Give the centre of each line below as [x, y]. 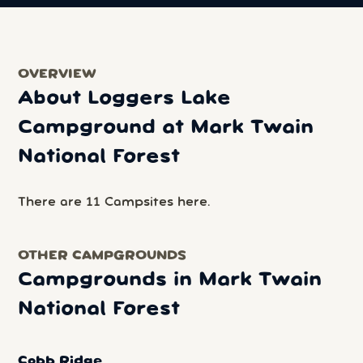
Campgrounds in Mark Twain [170, 280]
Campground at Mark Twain [166, 128]
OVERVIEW [58, 75]
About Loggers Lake [125, 98]
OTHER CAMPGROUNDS [102, 256]
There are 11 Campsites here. [114, 203]
